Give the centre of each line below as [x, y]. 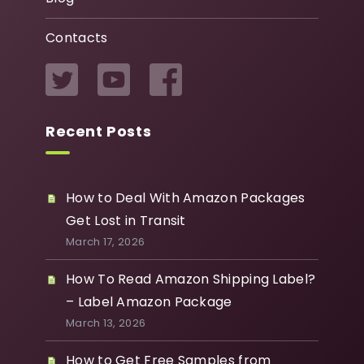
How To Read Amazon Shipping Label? [191, 279]
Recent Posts [99, 131]
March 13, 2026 [106, 323]
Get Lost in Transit [126, 220]
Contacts [77, 37]
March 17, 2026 [106, 241]
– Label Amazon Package [149, 301]
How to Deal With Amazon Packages [186, 197]
